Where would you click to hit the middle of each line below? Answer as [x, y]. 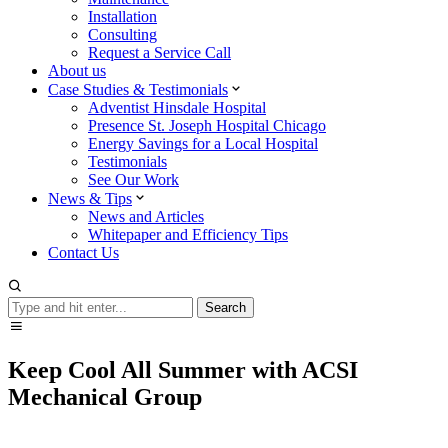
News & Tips [90, 198]
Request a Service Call [159, 52]
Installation [122, 16]
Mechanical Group [105, 396]
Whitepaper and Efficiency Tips [188, 234]
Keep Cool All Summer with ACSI [183, 369]
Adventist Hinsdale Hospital [177, 107]
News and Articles [146, 216]
